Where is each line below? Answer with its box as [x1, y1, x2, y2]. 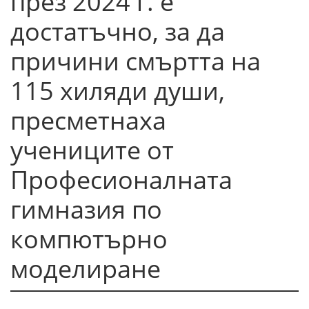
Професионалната [10, 163, 232, 197]
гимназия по [10, 192, 162, 226]
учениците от [10, 133, 174, 167]
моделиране [10, 252, 161, 286]
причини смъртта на [10, 44, 261, 78]
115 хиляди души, [10, 74, 225, 108]
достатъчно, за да [10, 14, 225, 48]
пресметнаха [10, 103, 166, 137]
